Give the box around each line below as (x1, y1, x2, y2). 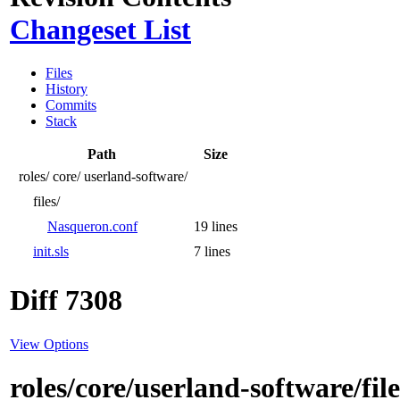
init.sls (33, 243, 69, 259)
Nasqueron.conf (47, 218, 137, 234)
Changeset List (10, 12, 191, 46)
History (46, 80, 87, 96)
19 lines (194, 218, 237, 234)
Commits (46, 96, 96, 112)
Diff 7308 (10, 284, 122, 317)
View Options (10, 336, 88, 352)
